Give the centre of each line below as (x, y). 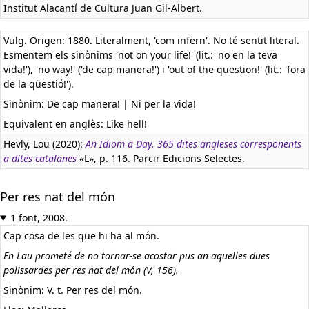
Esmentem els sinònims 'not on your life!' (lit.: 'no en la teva (140, 55)
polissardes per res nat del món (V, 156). (91, 270)
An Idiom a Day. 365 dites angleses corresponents (193, 144)
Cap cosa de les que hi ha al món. (81, 236)
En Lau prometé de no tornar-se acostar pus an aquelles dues (137, 256)
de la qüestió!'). (39, 84)
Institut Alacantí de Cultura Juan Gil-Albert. (103, 8)
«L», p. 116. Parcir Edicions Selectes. (161, 158)
